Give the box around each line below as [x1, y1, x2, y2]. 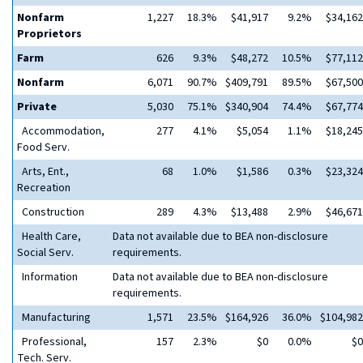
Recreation [17, 180, 70, 196]
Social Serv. [17, 245, 74, 261]
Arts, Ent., [17, 164, 69, 180]
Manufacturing [17, 310, 91, 326]
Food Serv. [17, 139, 70, 156]
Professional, [17, 334, 87, 350]
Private [17, 99, 57, 115]
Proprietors [17, 26, 82, 42]
